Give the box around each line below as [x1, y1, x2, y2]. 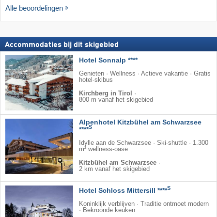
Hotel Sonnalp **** [79, 56, 138, 64]
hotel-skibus [79, 76, 113, 83]
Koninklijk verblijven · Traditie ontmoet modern [79, 200, 209, 207]
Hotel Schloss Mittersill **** [79, 186, 167, 194]
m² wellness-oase [79, 145, 128, 153]
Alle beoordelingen [5, 3, 63, 12]
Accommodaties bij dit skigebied [5, 41, 119, 49]
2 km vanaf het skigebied [79, 165, 150, 172]
